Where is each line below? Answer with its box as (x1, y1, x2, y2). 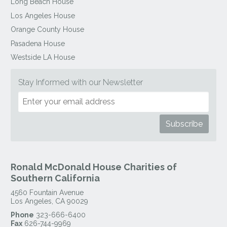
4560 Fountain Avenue (11, 188, 84, 197)
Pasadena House (11, 39, 65, 48)
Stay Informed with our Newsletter (18, 77, 143, 87)
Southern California (11, 172, 100, 183)
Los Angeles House (11, 11, 75, 20)
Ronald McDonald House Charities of (11, 161, 177, 172)
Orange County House (11, 25, 85, 34)
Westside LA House (11, 53, 75, 62)
